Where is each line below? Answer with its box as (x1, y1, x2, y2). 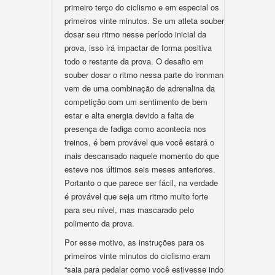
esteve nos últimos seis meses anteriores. (64, 163, 215, 175)
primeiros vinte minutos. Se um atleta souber (64, 15, 224, 26)
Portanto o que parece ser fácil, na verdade (64, 177, 218, 188)
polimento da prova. (64, 217, 134, 229)
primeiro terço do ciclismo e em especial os (64, 1, 219, 13)
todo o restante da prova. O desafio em (64, 55, 204, 67)
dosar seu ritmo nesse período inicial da (64, 28, 206, 40)
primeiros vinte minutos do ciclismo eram (64, 250, 211, 261)
